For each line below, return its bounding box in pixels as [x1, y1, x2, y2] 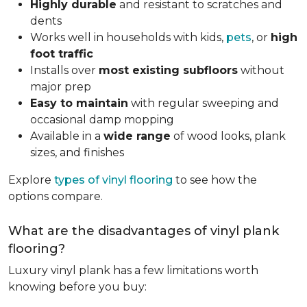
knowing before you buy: [8, 280, 149, 293]
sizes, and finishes [30, 146, 127, 159]
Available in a [30, 130, 103, 143]
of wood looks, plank [171, 130, 286, 143]
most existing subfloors [99, 64, 238, 77]
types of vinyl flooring [54, 173, 173, 186]
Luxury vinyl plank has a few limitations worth [8, 264, 258, 277]
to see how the [173, 173, 257, 186]
